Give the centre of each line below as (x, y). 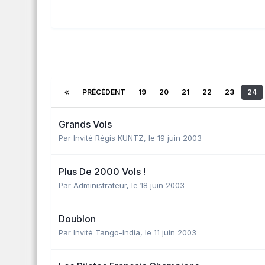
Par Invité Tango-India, (102, 232)
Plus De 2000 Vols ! (102, 171)
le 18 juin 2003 (158, 185)
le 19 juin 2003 (175, 138)
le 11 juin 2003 (171, 232)
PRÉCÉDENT (104, 92)
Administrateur (100, 185)
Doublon (77, 219)
